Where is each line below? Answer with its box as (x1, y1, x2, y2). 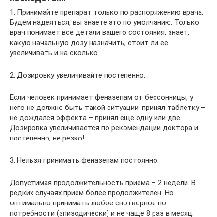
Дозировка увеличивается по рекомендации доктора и (10, 123, 198, 132)
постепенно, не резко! (10, 133, 84, 142)
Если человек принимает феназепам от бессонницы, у (10, 93, 193, 102)
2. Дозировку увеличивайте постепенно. (10, 70, 145, 79)
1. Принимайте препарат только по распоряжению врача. (10, 7, 203, 16)
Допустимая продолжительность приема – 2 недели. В (10, 178, 196, 187)
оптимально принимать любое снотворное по (10, 198, 166, 207)
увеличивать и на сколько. (10, 48, 99, 57)
